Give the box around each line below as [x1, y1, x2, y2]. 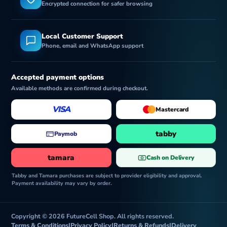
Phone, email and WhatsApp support [42, 42, 143, 50]
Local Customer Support [42, 31, 123, 41]
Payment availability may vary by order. [12, 179, 112, 187]
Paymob [54, 130, 77, 138]
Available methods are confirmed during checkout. [11, 84, 148, 92]
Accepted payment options [11, 72, 104, 82]
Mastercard [156, 105, 189, 113]
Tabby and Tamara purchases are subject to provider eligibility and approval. [12, 172, 202, 179]
